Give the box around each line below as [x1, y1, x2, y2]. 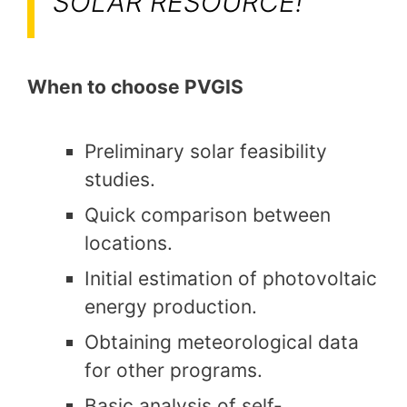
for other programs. [84, 358, 263, 382]
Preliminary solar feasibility [84, 139, 327, 163]
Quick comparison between [84, 203, 331, 226]
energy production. [84, 294, 257, 318]
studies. [84, 167, 155, 191]
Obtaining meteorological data [84, 330, 359, 353]
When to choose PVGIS [27, 75, 243, 99]
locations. [84, 231, 173, 254]
